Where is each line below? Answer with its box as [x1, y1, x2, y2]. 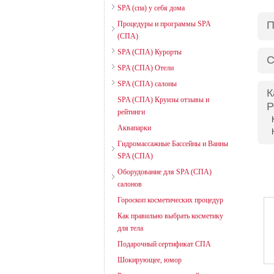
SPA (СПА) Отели [117, 64, 174, 72]
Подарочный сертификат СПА [117, 240, 211, 248]
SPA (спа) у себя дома [117, 4, 185, 12]
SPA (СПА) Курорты [117, 48, 182, 56]
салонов [117, 180, 142, 188]
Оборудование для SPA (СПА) [117, 168, 212, 176]
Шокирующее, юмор [117, 256, 182, 264]
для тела [117, 224, 143, 232]
